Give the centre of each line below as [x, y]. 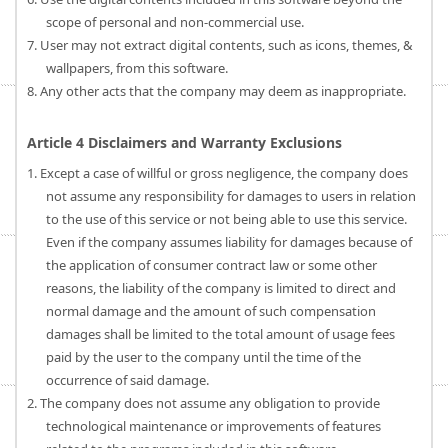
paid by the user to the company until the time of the [203, 357]
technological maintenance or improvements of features [213, 426]
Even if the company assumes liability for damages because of [229, 242]
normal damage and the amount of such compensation [211, 311]
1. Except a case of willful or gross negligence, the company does [217, 173]
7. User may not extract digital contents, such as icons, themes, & [219, 45]
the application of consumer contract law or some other [211, 265]
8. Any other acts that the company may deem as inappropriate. [216, 91]
